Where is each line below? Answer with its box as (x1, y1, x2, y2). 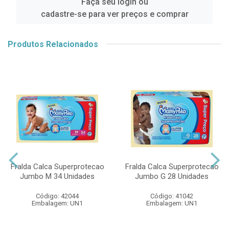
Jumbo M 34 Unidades (20, 171, 95, 181)
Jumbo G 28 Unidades (135, 171, 209, 181)
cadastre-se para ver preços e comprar (40, 9, 189, 19)
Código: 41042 (150, 192, 193, 200)
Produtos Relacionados (8, 39, 98, 49)
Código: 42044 (36, 192, 79, 200)
